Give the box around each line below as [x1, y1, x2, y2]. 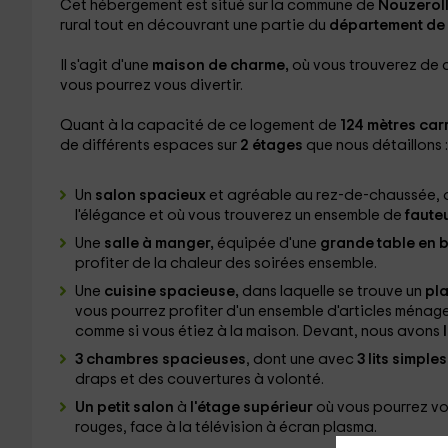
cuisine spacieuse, [100, 284, 239, 299]
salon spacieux [91, 188, 209, 203]
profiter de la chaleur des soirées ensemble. [74, 256, 377, 271]
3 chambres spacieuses [74, 352, 246, 367]
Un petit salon [74, 400, 174, 415]
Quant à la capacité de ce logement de [59, 118, 340, 133]
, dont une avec [245, 352, 354, 367]
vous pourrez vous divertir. [59, 78, 243, 93]
